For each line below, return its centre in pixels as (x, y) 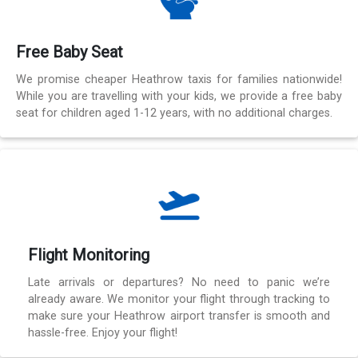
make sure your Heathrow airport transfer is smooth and (179, 316)
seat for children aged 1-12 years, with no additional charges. (174, 113)
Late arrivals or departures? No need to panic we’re (179, 282)
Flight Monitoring (89, 255)
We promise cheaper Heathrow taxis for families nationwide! (179, 79)
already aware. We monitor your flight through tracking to (179, 299)
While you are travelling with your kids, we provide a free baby (179, 96)
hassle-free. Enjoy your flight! (103, 332)
